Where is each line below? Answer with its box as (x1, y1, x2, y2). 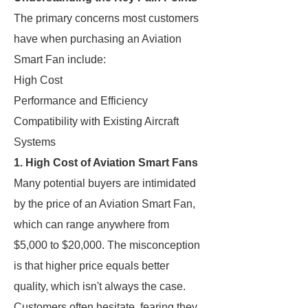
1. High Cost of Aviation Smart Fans (14, 157, 198, 168)
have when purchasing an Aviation (14, 33, 181, 45)
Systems (14, 136, 56, 148)
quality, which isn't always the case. (14, 280, 186, 292)
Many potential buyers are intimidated (14, 177, 196, 189)
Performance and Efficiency (14, 95, 148, 107)
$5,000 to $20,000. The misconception (14, 239, 200, 251)
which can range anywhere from (14, 219, 169, 230)
